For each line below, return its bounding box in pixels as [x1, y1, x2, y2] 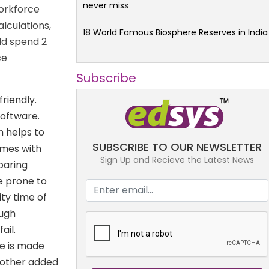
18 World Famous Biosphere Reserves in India [83, 26, 268, 38]
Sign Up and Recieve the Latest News [100, 153, 254, 166]
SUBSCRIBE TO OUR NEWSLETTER [92, 139, 262, 154]
